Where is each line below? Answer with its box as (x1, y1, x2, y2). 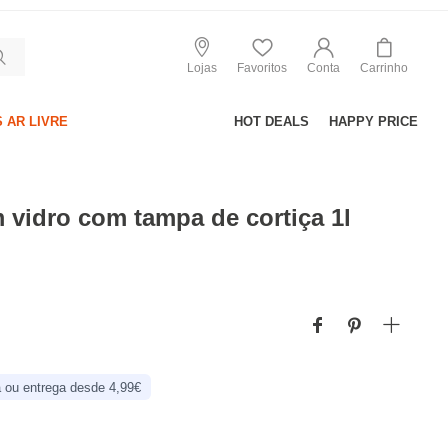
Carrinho (360, 60, 408, 75)
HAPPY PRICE (329, 114, 418, 129)
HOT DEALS (234, 114, 309, 129)
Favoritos (237, 60, 287, 75)
